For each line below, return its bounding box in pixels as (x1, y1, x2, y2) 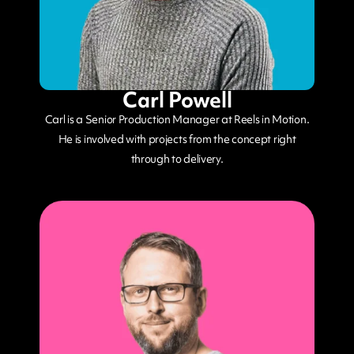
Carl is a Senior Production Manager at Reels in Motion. (44, 112, 310, 127)
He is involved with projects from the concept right (58, 132, 296, 147)
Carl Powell (122, 85, 232, 115)
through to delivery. (130, 152, 224, 167)
